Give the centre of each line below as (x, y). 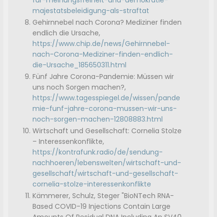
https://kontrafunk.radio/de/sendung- (98, 152)
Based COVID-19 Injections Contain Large (102, 207)
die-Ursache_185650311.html (80, 65)
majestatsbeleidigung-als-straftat (91, 11)
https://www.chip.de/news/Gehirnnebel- (101, 44)
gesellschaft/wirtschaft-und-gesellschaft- (106, 174)
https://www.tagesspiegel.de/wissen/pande (107, 98)
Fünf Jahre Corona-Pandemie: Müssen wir (103, 77)
